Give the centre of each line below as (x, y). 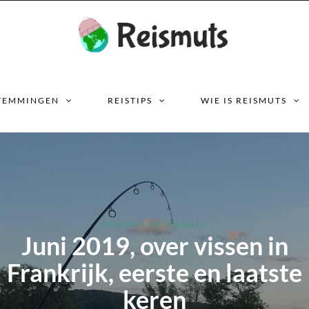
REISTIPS (130, 100)
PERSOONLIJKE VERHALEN (154, 225)
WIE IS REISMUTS (244, 100)
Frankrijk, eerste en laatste (154, 272)
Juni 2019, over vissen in (154, 246)
